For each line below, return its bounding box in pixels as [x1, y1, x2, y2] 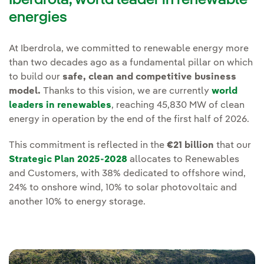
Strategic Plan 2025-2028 [9, 154, 127, 164]
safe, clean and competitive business [62, 72, 236, 82]
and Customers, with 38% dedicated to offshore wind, [9, 169, 246, 179]
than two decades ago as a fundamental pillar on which [9, 58, 253, 68]
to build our [9, 72, 62, 82]
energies [9, 9, 67, 25]
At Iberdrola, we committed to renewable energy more [9, 44, 249, 54]
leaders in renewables [9, 100, 111, 110]
